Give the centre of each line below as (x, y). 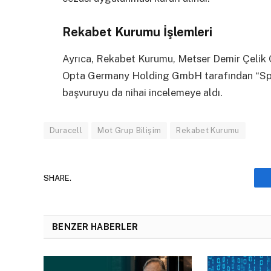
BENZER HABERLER (95, 227)
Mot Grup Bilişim (129, 131)
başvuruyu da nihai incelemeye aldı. (142, 93)
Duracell (66, 131)
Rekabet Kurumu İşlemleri (137, 32)
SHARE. (57, 178)
